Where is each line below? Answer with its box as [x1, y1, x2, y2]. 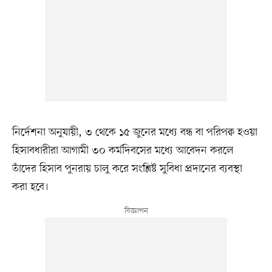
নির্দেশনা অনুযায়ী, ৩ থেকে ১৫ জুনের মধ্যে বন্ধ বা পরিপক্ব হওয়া [12, 124, 257, 140]
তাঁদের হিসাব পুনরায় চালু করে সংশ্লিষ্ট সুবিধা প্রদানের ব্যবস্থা [12, 161, 242, 176]
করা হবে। [12, 179, 49, 194]
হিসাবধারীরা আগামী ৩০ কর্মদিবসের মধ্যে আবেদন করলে [12, 143, 234, 158]
